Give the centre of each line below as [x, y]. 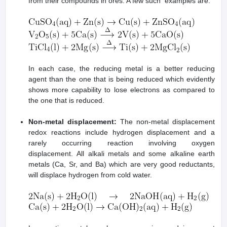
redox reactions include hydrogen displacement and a [122, 133]
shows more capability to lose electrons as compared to [122, 90]
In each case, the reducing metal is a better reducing [122, 69]
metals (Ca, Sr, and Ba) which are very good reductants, [122, 164]
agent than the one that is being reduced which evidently [122, 79]
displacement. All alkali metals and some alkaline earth [122, 154]
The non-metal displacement [166, 122]
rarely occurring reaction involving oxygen [122, 143]
